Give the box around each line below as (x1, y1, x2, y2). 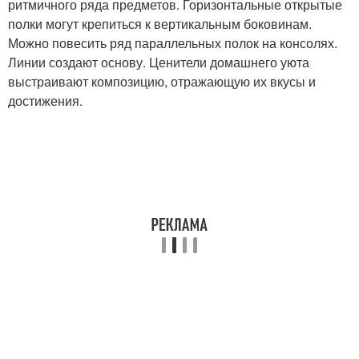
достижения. (8, 91, 83, 110)
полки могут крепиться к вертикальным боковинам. (8, 14, 312, 33)
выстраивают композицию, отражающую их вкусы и (8, 72, 316, 91)
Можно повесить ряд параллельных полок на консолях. (8, 34, 337, 52)
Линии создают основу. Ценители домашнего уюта (8, 53, 309, 71)
